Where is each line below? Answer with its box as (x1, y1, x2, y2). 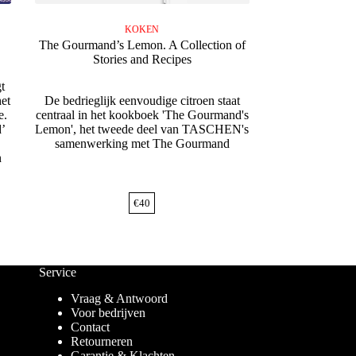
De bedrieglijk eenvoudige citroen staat (44, 94, 240, 108)
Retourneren (70, 335, 133, 349)
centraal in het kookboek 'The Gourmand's (35, 108, 249, 122)
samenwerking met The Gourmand (54, 137, 230, 151)
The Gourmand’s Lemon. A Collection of (38, 38, 246, 52)
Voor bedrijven (70, 306, 145, 320)
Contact (70, 320, 110, 335)
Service (38, 265, 76, 280)
